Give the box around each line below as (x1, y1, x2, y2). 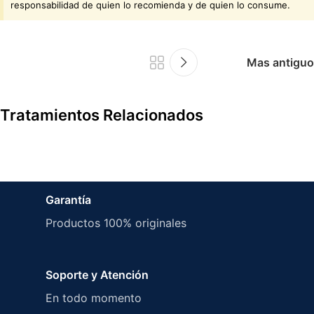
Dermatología (23, 172, 80, 184)
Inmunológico (83, 172, 139, 184)
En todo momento (46, 291, 142, 306)
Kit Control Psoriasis (20, 193, 142, 209)
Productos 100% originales (46, 216, 186, 231)
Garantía (46, 193, 91, 207)
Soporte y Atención (46, 268, 149, 282)
